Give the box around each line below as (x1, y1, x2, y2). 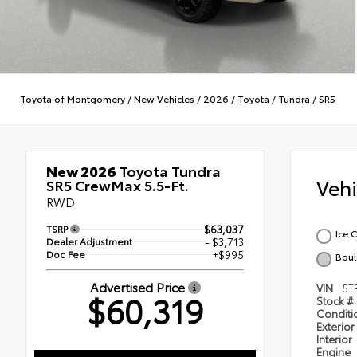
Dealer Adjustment (46, 233, 132, 248)
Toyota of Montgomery (20, 92, 125, 106)
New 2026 (46, 159, 116, 181)
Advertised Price (89, 277, 188, 296)
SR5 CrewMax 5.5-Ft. (46, 174, 189, 195)
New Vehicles (134, 92, 194, 106)
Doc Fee (46, 246, 85, 261)
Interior (316, 331, 355, 346)
